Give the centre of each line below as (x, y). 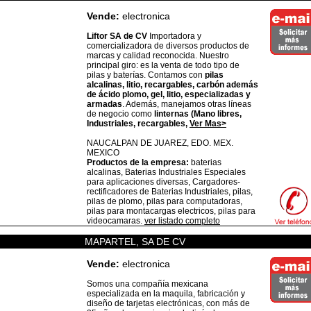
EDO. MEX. (212, 143)
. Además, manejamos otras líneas (187, 104)
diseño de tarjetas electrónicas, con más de (168, 303)
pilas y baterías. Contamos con (146, 75)
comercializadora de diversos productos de (168, 46)
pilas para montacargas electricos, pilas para (171, 211)
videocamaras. (116, 221)
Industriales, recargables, (138, 124)
